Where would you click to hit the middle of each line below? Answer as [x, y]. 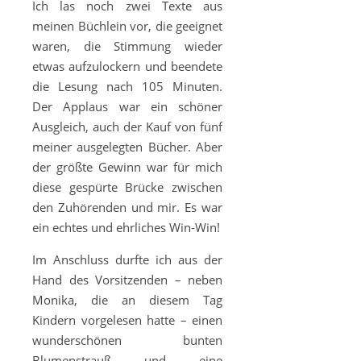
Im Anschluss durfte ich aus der [127, 259]
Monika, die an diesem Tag [127, 300]
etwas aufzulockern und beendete [127, 66]
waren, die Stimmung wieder [127, 46]
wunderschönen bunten [127, 340]
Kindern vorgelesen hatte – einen [127, 320]
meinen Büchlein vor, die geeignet [127, 26]
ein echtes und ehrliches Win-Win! [126, 227]
